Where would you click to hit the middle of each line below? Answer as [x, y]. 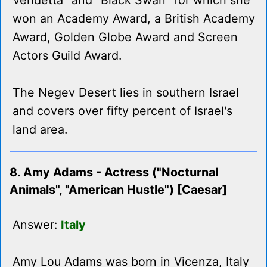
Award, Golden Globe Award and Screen [125, 37]
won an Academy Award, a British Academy [134, 19]
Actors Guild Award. [67, 56]
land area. [40, 130]
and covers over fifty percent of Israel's [122, 111]
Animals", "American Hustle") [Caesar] [118, 190]
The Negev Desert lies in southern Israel [126, 93]
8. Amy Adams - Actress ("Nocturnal [114, 173]
